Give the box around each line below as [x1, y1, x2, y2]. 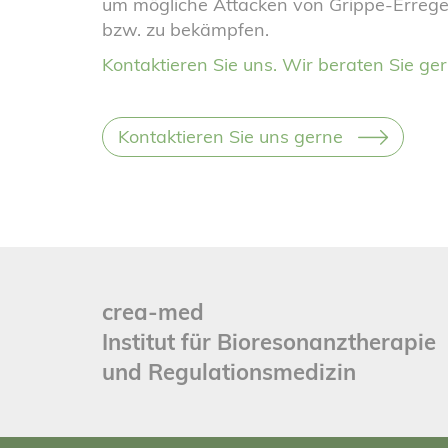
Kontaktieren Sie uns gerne [118, 125, 343, 148]
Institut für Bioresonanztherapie [102, 328, 436, 356]
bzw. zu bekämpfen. [102, 18, 269, 41]
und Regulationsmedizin [102, 358, 356, 386]
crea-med [102, 298, 204, 326]
